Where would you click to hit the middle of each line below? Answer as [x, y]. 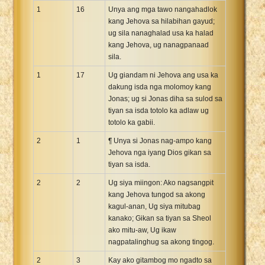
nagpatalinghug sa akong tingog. [161, 242]
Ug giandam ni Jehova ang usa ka [163, 75]
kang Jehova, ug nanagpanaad [159, 45]
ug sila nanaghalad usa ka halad [161, 33]
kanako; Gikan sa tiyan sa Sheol [160, 218]
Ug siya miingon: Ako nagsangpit [161, 182]
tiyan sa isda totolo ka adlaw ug [159, 110]
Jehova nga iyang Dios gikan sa [160, 152]
